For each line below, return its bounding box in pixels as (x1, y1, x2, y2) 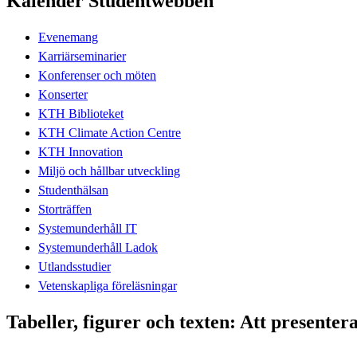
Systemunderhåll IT (38, 221, 137, 235)
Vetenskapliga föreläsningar (38, 278, 177, 292)
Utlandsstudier (38, 259, 111, 273)
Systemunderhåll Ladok (38, 240, 158, 254)
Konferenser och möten (38, 68, 156, 82)
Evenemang (38, 29, 98, 44)
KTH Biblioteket (38, 106, 124, 120)
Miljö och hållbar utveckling (38, 163, 180, 178)
